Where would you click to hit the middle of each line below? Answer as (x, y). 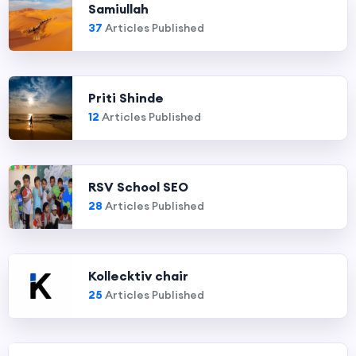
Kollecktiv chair (138, 276)
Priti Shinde (126, 98)
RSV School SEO (138, 187)
